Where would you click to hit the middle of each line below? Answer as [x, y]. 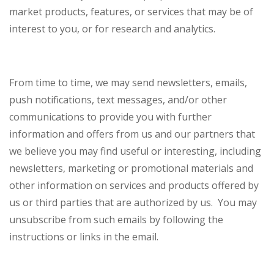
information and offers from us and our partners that [132, 134]
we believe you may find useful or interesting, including [135, 151]
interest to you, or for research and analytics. [112, 29]
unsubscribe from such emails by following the [116, 220]
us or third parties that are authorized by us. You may [133, 203]
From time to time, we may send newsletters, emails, [128, 83]
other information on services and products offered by [134, 186]
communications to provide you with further [110, 117]
